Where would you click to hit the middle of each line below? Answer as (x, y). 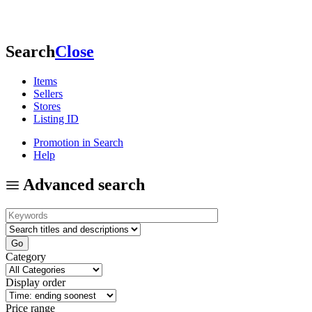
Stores (47, 106)
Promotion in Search (78, 142)
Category (26, 256)
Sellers (48, 93)
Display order (36, 282)
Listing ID (56, 118)
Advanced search (82, 184)
